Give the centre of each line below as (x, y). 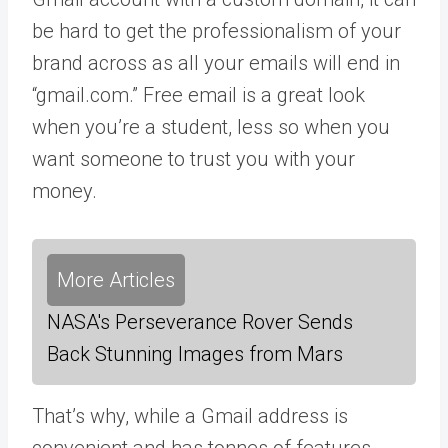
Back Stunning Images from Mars (195, 353)
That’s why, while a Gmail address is (190, 415)
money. (64, 190)
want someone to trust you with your (193, 158)
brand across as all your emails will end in (216, 62)
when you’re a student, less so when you (211, 126)
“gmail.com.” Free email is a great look (198, 94)
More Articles (116, 279)
